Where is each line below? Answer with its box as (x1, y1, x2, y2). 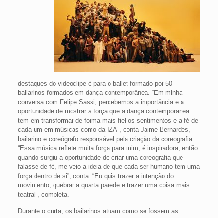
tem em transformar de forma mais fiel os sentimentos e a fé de (18, 117, 198, 124)
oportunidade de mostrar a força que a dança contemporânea (18, 108, 189, 115)
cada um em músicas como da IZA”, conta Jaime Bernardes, (18, 126, 190, 133)
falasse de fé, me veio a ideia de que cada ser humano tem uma (18, 163, 200, 170)
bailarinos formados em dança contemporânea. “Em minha (18, 89, 182, 96)
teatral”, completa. (18, 191, 69, 198)
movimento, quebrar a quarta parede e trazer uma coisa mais (18, 182, 190, 189)
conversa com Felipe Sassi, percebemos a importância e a (18, 98, 184, 106)
